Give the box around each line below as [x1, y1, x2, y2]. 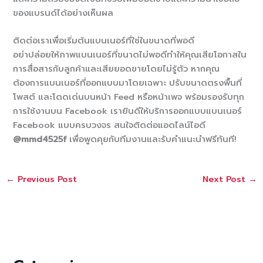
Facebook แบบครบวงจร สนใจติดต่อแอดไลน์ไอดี [13, 119, 206, 132]
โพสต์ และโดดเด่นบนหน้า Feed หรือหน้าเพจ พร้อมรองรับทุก [13, 90, 245, 104]
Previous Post [14, 173, 77, 186]
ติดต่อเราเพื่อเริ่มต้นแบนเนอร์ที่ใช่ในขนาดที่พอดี [13, 34, 195, 48]
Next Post [203, 173, 249, 186]
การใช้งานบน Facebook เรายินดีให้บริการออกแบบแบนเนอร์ [13, 104, 242, 118]
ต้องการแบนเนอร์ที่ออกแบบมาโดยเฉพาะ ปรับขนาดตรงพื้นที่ [13, 76, 242, 90]
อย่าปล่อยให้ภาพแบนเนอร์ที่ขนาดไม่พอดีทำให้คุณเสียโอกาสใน [13, 48, 247, 62]
